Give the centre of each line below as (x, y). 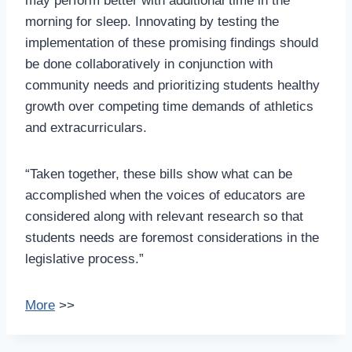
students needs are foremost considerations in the (172, 237)
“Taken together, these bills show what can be (159, 174)
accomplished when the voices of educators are (165, 195)
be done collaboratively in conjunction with (149, 64)
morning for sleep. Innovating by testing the (152, 21)
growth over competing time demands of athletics (169, 106)
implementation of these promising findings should (172, 42)
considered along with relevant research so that (164, 216)
